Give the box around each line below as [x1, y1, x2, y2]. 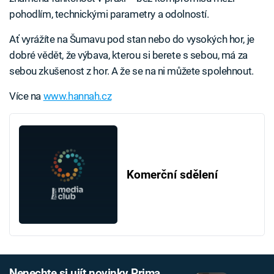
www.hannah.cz [43, 90, 112, 103]
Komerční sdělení [126, 168, 218, 182]
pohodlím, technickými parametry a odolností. [9, 8, 209, 21]
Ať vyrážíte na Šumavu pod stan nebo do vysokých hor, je [9, 33, 254, 46]
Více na [9, 90, 43, 103]
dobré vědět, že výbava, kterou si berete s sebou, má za [9, 49, 248, 62]
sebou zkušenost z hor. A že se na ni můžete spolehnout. [9, 65, 254, 78]
